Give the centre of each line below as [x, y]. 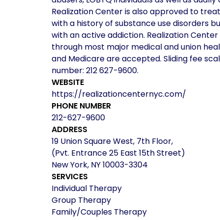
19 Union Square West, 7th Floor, [112, 141]
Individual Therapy [86, 188]
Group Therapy [81, 200]
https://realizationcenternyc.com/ [119, 94]
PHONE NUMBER [81, 106]
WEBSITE [68, 82]
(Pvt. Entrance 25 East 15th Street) [118, 153]
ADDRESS [69, 129]
